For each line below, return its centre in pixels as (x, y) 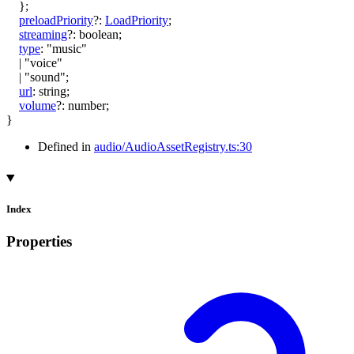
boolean (99, 34)
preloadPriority (56, 20)
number (87, 105)
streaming (43, 34)
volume (38, 105)
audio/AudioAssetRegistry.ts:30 (173, 146)
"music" (67, 48)
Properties (39, 242)
